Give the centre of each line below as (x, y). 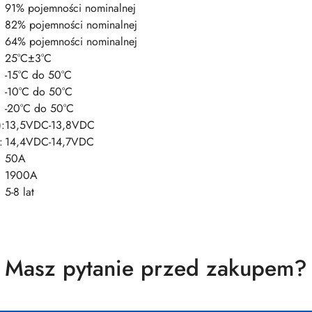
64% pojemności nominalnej (71, 42)
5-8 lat (19, 192)
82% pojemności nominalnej (71, 25)
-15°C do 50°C (38, 75)
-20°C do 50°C (39, 109)
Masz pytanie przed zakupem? (156, 268)
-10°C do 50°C (39, 92)
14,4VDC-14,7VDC (49, 142)
